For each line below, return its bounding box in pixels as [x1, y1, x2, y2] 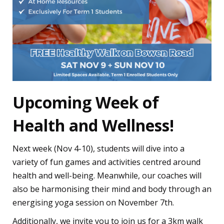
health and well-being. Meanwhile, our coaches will [12, 170, 201, 181]
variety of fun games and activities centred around [12, 156, 200, 167]
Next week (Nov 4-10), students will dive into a [12, 143, 184, 154]
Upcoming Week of [12, 91, 159, 113]
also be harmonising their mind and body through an [12, 183, 211, 194]
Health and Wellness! [12, 114, 174, 136]
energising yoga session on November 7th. [12, 197, 176, 208]
